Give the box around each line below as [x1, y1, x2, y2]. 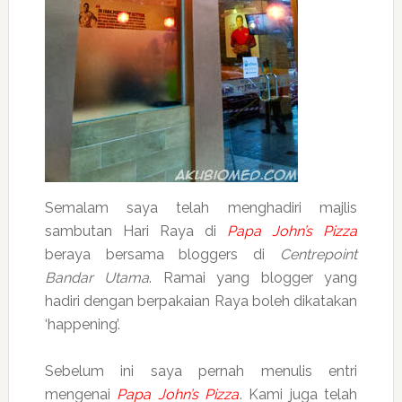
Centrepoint [280, 246, 358, 263]
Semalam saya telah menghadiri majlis [44, 199, 358, 216]
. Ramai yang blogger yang [149, 269, 358, 286]
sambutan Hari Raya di [44, 223, 228, 240]
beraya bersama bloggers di [44, 246, 281, 263]
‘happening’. [44, 316, 120, 333]
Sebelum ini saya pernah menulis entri [44, 363, 358, 380]
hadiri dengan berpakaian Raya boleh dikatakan [44, 293, 358, 310]
